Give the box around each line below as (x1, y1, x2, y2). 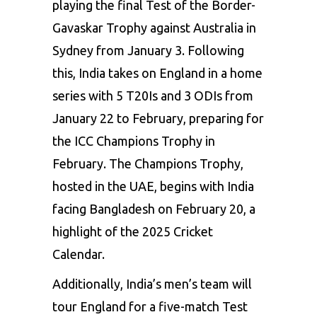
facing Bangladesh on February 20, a (52, 201, 255, 216)
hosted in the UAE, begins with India (52, 178, 254, 193)
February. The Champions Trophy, (52, 156, 243, 171)
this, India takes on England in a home (52, 65, 263, 80)
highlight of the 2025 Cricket (52, 224, 213, 238)
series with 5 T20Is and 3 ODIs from (52, 88, 253, 103)
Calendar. (52, 246, 105, 261)
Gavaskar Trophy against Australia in (52, 20, 256, 35)
